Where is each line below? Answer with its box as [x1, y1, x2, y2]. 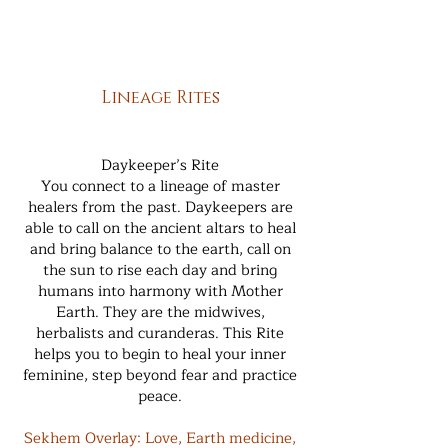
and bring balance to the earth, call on [29, 237, 291, 262]
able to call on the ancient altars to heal [24, 216, 296, 241]
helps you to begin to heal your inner [34, 342, 286, 367]
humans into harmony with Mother [37, 279, 283, 304]
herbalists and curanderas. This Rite [36, 321, 284, 346]
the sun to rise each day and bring [43, 258, 277, 283]
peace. [138, 384, 182, 409]
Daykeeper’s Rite [101, 153, 219, 178]
